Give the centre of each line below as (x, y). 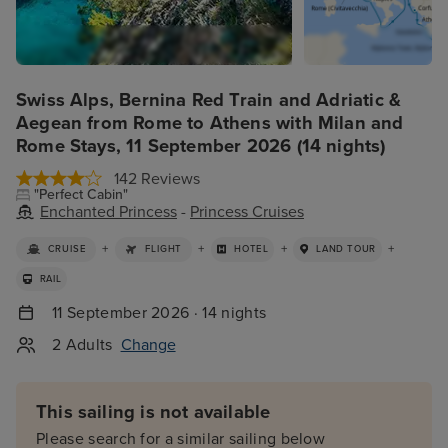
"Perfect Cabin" (81, 194)
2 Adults (82, 345)
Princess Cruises (247, 212)
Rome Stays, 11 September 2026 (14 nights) (201, 146)
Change (148, 345)
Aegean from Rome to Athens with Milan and (210, 123)
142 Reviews (157, 179)
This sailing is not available (153, 411)
